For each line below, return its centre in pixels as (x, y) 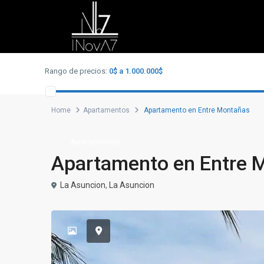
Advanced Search (88, 41)
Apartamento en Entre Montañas (196, 110)
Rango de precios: (76, 71)
